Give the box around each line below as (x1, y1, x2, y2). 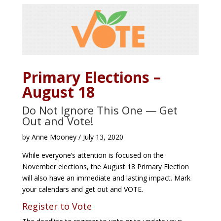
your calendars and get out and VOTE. (22, 184, 143, 194)
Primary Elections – (22, 67, 161, 88)
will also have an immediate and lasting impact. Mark (22, 173, 190, 183)
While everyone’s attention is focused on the (22, 150, 164, 160)
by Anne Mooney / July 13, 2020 (22, 132, 123, 142)
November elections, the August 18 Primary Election (22, 162, 189, 172)
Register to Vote (22, 200, 92, 213)
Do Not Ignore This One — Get (22, 103, 178, 118)
